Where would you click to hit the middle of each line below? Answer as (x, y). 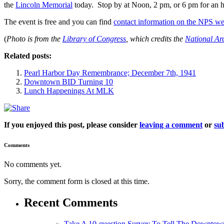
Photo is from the (34, 38)
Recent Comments (71, 203)
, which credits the (155, 38)
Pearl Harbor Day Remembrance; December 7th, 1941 (110, 72)
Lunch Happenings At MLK (69, 90)
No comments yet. (33, 164)
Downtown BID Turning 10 (68, 81)
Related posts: (28, 55)
